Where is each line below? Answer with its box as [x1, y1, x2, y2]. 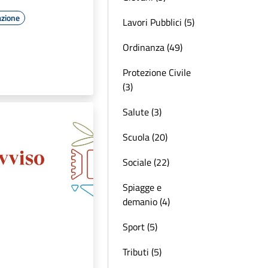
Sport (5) [123, 220, 157, 234]
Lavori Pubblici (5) [123, 15, 194, 29]
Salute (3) [123, 105, 162, 119]
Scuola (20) [123, 130, 167, 144]
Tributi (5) [123, 245, 162, 259]
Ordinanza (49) [123, 40, 182, 54]
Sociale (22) [123, 155, 169, 169]
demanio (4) [123, 194, 170, 209]
